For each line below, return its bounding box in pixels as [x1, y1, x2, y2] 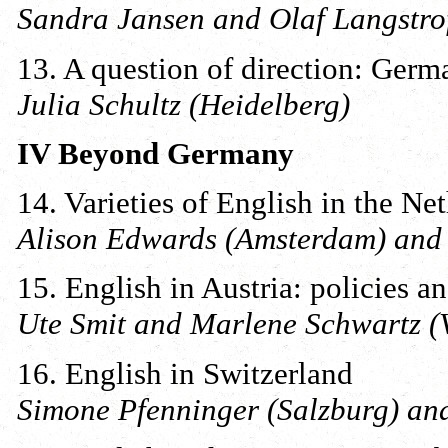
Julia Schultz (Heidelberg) [17, 86, 350, 122]
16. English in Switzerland [17, 355, 353, 391]
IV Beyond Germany [17, 135, 294, 171]
